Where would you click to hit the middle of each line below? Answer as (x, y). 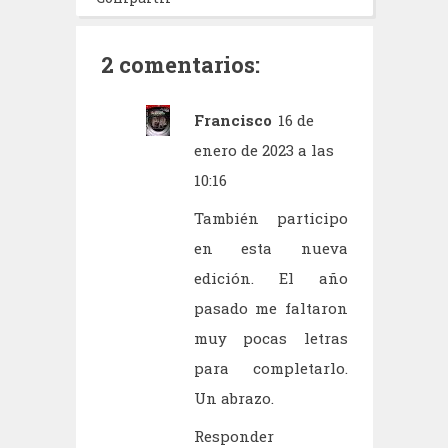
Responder (233, 436)
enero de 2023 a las (263, 150)
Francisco (232, 120)
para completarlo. (270, 368)
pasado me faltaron (270, 308)
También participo (270, 218)
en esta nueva (270, 248)
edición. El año (270, 278)
